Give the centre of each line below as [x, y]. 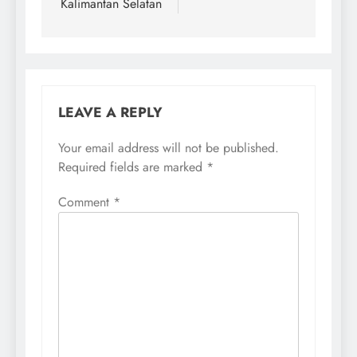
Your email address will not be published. [169, 147]
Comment [86, 202]
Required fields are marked [132, 167]
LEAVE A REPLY [110, 112]
